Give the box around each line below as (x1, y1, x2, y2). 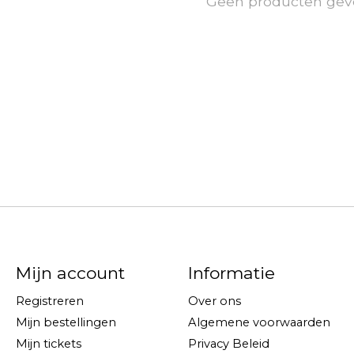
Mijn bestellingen (15, 314, 116, 330)
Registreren (15, 293, 84, 308)
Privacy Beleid (187, 336, 269, 351)
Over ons (187, 293, 241, 308)
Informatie (187, 263, 275, 284)
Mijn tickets (15, 336, 81, 351)
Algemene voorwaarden (187, 314, 330, 330)
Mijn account (15, 263, 125, 284)
